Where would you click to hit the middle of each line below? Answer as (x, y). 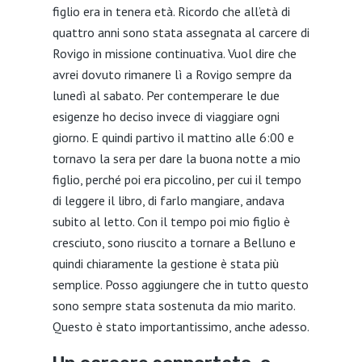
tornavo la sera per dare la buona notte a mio (176, 158)
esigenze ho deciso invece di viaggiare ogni (166, 116)
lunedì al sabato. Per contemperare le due (166, 95)
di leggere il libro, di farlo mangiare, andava (168, 200)
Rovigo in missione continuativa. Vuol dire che (174, 53)
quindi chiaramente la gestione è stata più (165, 263)
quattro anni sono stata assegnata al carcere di (181, 32)
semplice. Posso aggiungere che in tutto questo (180, 284)
